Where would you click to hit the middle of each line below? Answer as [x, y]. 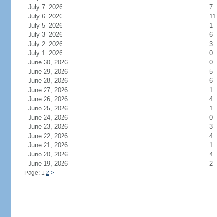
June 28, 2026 [54, 81]
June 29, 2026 [54, 71]
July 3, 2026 [51, 35]
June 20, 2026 [54, 154]
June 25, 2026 [54, 108]
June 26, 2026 [54, 99]
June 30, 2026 [54, 62]
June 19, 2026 [54, 163]
